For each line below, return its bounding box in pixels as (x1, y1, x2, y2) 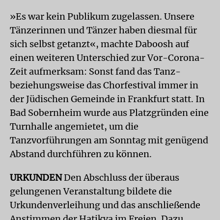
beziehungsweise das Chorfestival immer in (10, 80, 198, 91)
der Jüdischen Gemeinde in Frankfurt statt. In (10, 93, 205, 105)
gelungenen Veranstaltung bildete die (10, 186, 172, 197)
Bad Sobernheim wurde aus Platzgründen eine (10, 107, 209, 118)
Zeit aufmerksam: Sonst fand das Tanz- (10, 66, 181, 77)
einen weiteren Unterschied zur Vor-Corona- (10, 52, 205, 63)
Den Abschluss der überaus (62, 172, 179, 183)
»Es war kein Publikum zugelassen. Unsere (10, 11, 194, 22)
